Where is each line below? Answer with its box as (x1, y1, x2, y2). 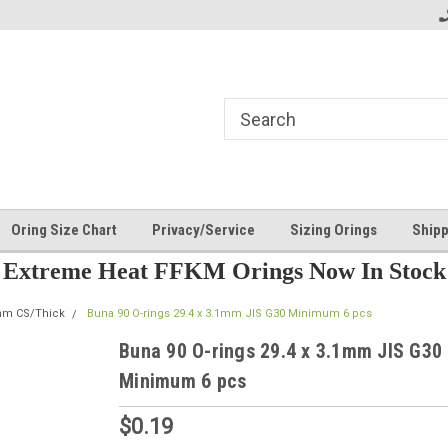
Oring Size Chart (11, 221, 117, 239)
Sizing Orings (290, 221, 377, 239)
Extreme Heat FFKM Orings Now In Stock (2, 258, 446, 284)
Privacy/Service (152, 221, 255, 239)
